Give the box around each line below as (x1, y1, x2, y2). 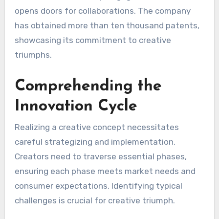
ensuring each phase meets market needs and (14, 166, 196, 176)
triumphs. (14, 49, 52, 60)
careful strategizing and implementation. (14, 137, 175, 147)
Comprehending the (14, 78, 162, 94)
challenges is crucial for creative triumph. (14, 196, 175, 206)
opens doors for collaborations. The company (14, 5, 191, 16)
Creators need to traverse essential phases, (14, 152, 187, 162)
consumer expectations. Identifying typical (14, 181, 182, 191)
